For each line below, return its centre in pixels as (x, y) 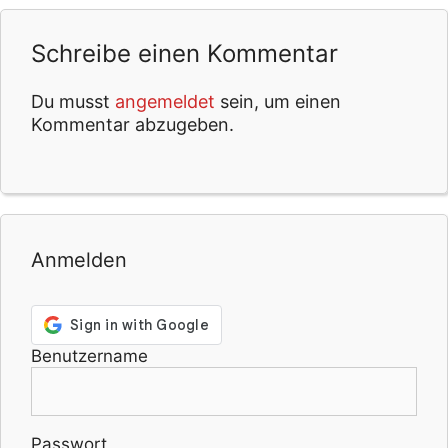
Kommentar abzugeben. (132, 125)
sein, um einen (278, 102)
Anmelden (79, 260)
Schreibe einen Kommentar (184, 54)
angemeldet (165, 102)
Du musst (73, 102)
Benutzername (89, 356)
